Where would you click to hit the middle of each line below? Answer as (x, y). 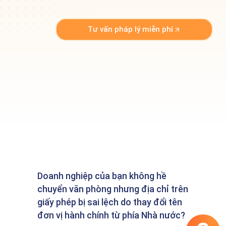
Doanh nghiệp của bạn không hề (102, 176)
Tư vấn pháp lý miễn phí (131, 29)
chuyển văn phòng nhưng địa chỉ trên (113, 189)
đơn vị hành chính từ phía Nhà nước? (111, 215)
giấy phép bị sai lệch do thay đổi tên (110, 202)
